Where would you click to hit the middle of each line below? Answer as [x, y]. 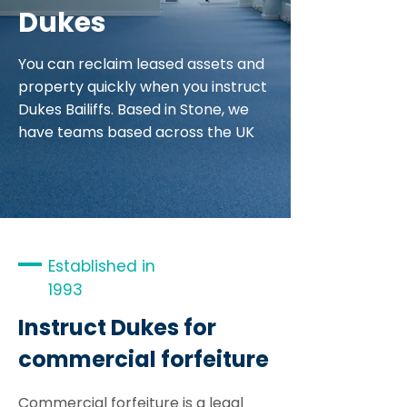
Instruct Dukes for [117, 328]
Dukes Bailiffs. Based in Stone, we [134, 109]
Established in [102, 266]
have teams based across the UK [136, 132]
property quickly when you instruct [143, 87]
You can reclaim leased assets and [141, 64]
